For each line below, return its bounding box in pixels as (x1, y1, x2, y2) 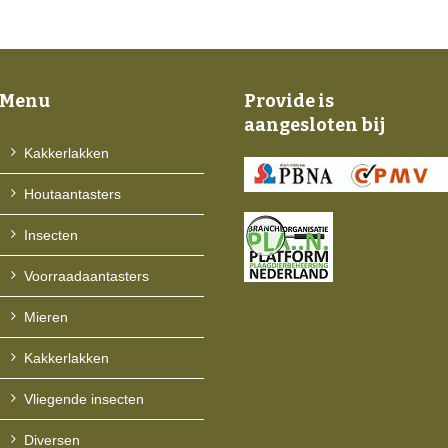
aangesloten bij (243, 114, 385, 136)
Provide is (243, 90, 334, 112)
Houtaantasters (24, 186, 122, 202)
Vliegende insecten (24, 391, 145, 407)
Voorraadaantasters (24, 268, 150, 284)
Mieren (24, 309, 69, 325)
